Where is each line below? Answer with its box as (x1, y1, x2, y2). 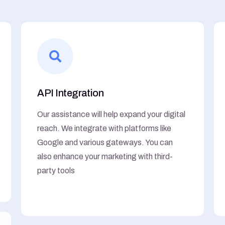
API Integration (37, 87, 104, 98)
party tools (37, 166, 75, 175)
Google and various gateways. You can (37, 138, 173, 147)
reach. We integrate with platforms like (37, 124, 172, 133)
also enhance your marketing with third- (37, 152, 173, 161)
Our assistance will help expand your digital (37, 109, 186, 119)
